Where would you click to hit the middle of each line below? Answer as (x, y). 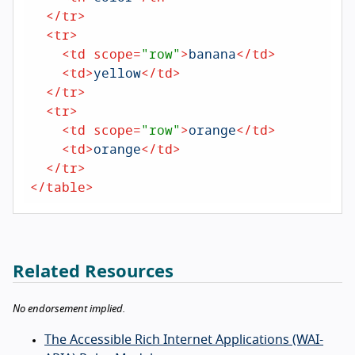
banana (212, 53)
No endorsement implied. (69, 309)
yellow (117, 72)
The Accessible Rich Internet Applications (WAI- (184, 340)
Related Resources (93, 271)
